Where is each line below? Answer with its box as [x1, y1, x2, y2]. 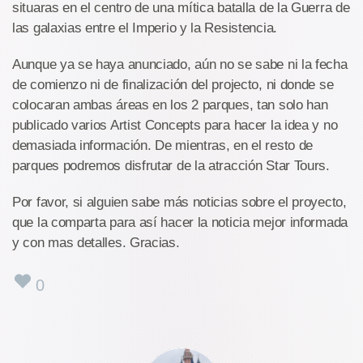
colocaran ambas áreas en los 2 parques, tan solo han [12, 96, 328, 113]
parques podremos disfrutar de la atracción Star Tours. [12, 157, 330, 173]
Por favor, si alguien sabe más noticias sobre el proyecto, [12, 194, 347, 210]
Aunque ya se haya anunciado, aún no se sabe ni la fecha [12, 56, 348, 72]
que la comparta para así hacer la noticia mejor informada [12, 214, 348, 230]
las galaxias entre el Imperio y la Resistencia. [12, 19, 277, 36]
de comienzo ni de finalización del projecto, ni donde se [12, 76, 334, 92]
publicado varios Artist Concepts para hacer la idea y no [12, 117, 338, 133]
